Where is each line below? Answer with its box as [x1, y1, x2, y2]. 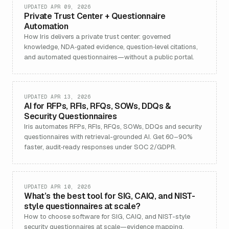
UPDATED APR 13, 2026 [24, 94, 90, 100]
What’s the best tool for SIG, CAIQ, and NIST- [24, 191, 195, 201]
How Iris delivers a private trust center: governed [24, 32, 171, 41]
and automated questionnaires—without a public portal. [24, 53, 194, 61]
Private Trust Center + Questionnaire [24, 11, 166, 21]
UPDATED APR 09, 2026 [24, 4, 90, 10]
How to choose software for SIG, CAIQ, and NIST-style [24, 212, 190, 221]
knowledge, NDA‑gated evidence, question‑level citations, [24, 42, 198, 51]
